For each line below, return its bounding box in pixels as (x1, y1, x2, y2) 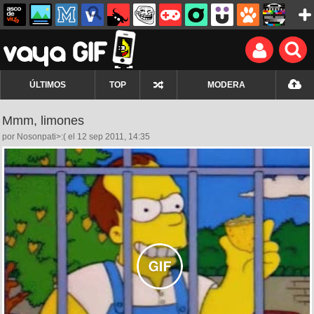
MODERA (207, 80, 245, 90)
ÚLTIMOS (29, 80, 66, 90)
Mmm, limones (2, 114, 84, 128)
